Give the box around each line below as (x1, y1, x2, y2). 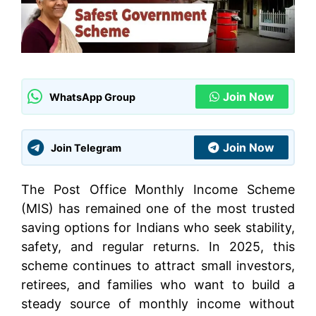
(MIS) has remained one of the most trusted (21, 201, 295, 217)
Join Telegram (51, 141, 121, 154)
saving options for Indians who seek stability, (21, 220, 295, 236)
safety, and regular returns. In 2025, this (21, 239, 295, 255)
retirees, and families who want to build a (21, 277, 295, 293)
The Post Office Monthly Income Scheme (21, 182, 295, 197)
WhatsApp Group (49, 90, 135, 103)
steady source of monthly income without (21, 296, 295, 312)
